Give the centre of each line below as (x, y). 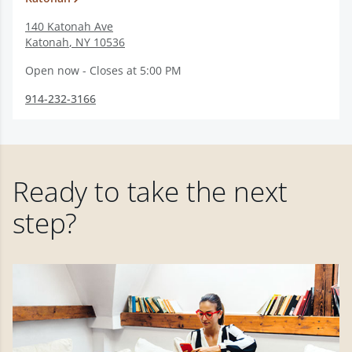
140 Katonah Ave (69, 26)
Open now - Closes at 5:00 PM (103, 70)
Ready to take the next (150, 191)
